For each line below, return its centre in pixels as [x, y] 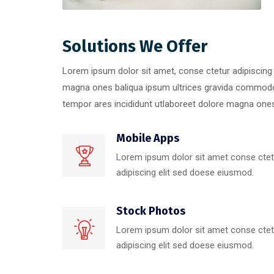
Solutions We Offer [135, 47]
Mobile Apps [148, 139]
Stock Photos [151, 211]
